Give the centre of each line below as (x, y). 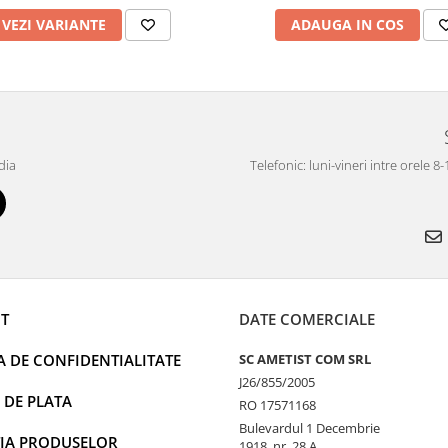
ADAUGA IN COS (347, 25)
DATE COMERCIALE (307, 319)
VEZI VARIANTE (54, 25)
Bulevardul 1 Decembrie (309, 428)
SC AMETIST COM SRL (305, 359)
